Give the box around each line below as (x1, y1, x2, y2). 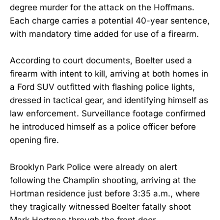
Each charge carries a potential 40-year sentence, (10, 16, 210, 26)
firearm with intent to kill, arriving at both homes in (10, 69, 208, 79)
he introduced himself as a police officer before (10, 122, 196, 132)
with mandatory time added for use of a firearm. (10, 29, 199, 39)
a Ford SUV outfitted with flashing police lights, (10, 82, 195, 92)
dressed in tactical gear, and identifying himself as (10, 95, 208, 106)
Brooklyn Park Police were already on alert (10, 162, 177, 172)
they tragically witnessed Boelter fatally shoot (10, 201, 191, 212)
